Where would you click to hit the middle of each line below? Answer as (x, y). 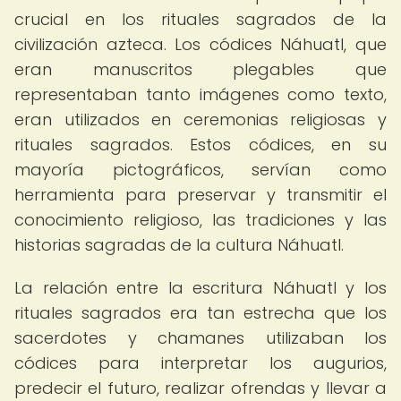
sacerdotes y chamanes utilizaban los (200, 338)
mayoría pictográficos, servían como (200, 170)
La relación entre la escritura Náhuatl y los (200, 288)
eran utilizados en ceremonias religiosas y (200, 119)
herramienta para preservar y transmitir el (200, 195)
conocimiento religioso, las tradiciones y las (200, 220)
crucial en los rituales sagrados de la (200, 19)
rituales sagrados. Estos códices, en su (200, 145)
